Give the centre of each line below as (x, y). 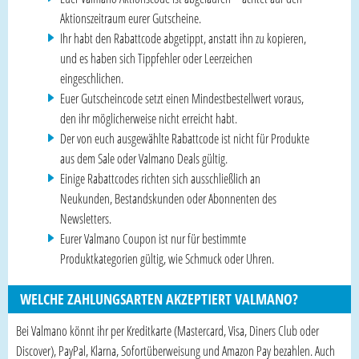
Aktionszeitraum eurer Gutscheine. (131, 18)
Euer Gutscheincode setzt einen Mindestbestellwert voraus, (182, 98)
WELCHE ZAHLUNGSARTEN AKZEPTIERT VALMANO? (159, 298)
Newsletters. (86, 218)
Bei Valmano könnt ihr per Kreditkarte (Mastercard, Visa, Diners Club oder (167, 331)
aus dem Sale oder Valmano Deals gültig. (144, 158)
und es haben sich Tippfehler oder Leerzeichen (156, 58)
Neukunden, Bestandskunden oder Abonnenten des (168, 198)
